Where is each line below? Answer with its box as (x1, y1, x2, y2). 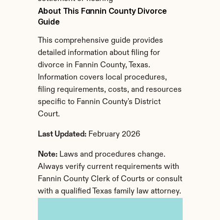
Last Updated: (37, 131, 86, 138)
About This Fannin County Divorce (37, 6, 167, 16)
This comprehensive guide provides (37, 37, 163, 45)
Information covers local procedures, (37, 74, 167, 82)
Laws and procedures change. (57, 151, 165, 159)
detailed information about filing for (37, 49, 160, 57)
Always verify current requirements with (37, 163, 179, 171)
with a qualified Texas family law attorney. (37, 188, 181, 195)
